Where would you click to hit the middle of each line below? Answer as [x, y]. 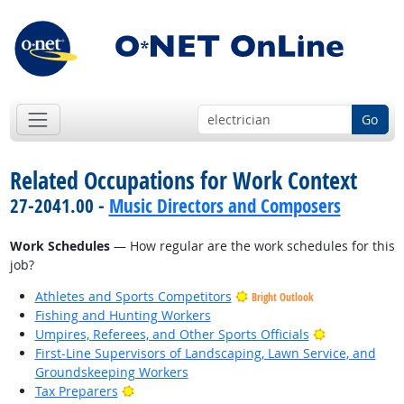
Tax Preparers [76, 391]
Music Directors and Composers [225, 206]
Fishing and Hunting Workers [123, 316]
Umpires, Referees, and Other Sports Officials [172, 335]
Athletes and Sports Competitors [133, 297]
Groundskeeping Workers [111, 372]
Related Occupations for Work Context [183, 181]
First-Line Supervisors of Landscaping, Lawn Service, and [205, 353]
